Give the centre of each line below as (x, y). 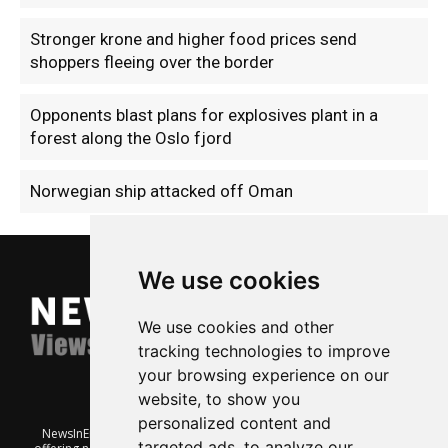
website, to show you (218, 399)
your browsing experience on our (263, 375)
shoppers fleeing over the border (152, 62)
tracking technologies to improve (263, 351)
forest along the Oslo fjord (131, 138)
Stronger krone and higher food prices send (193, 39)
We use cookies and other (235, 327)
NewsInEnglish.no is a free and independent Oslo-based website (224, 433)
